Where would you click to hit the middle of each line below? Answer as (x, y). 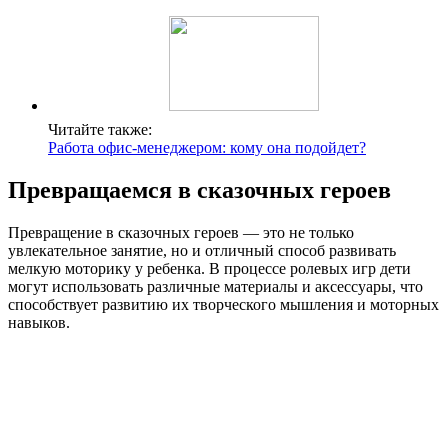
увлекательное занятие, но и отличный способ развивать (202, 250)
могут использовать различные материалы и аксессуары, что (215, 286)
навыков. (39, 322)
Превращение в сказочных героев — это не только (181, 232)
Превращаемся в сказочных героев (199, 189)
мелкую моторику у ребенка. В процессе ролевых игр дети (209, 268)
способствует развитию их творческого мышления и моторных (223, 304)
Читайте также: (100, 129)
